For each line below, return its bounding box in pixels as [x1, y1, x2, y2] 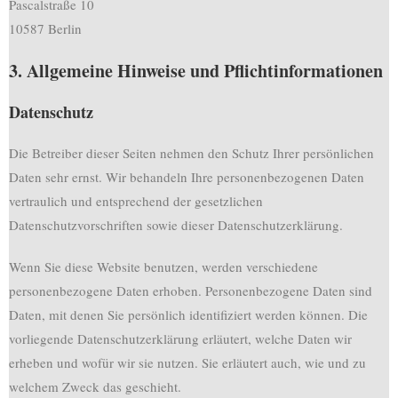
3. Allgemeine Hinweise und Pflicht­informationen [9, 58, 383, 84]
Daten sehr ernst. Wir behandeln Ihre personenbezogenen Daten [9, 168, 364, 186]
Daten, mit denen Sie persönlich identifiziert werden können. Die [9, 306, 368, 323]
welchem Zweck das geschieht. [9, 378, 181, 395]
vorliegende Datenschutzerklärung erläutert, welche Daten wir [9, 330, 352, 347]
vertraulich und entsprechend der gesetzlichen [9, 192, 263, 210]
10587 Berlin [9, 20, 82, 37]
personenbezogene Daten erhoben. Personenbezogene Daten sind [9, 282, 372, 299]
